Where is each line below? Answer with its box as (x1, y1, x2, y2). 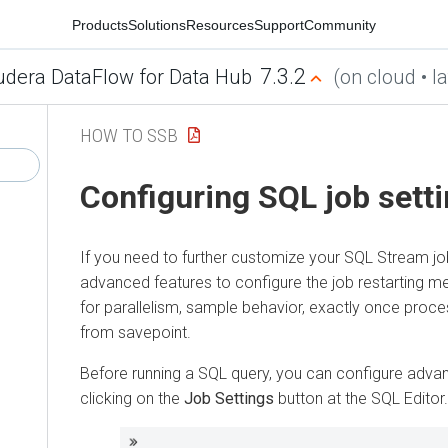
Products (72, 16, 128, 33)
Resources (186, 16, 254, 33)
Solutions (128, 16, 186, 33)
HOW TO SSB (80, 123, 178, 147)
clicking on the (80, 388, 184, 408)
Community (304, 16, 376, 33)
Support (254, 16, 304, 33)
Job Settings (184, 388, 274, 408)
